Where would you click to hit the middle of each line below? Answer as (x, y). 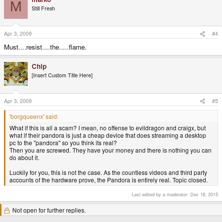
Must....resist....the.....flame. (45, 47)
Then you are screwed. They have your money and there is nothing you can (111, 150)
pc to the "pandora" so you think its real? (63, 143)
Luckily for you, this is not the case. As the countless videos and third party (108, 172)
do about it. (24, 158)
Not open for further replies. (49, 210)
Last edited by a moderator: (161, 194)
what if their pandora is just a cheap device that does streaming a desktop (108, 135)
